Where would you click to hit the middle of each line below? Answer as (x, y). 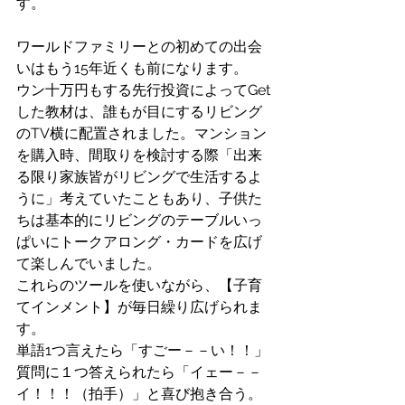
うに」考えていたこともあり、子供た (139, 198)
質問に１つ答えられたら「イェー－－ (139, 372)
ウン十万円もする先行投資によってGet (143, 90)
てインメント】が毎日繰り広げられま (139, 307)
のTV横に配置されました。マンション (141, 133)
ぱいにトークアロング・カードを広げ (139, 242)
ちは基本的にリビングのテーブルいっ (139, 220)
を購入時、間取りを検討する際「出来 (139, 155)
